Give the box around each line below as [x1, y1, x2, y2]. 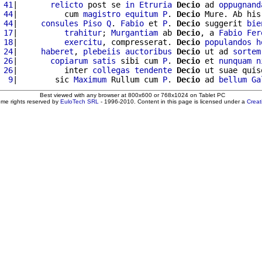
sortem [233, 46, 261, 56]
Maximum [74, 74, 106, 84]
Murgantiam [111, 27, 158, 37]
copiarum [50, 56, 88, 65]
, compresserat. [102, 37, 177, 47]
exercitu [64, 37, 102, 47]
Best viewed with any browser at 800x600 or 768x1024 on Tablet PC [39, 91, 225, 98]
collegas [92, 65, 130, 75]
